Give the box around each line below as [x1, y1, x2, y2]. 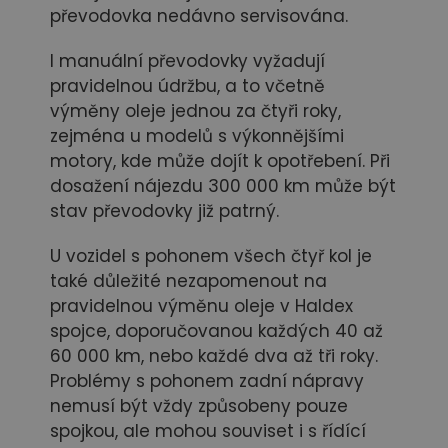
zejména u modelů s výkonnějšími [50, 124, 344, 149]
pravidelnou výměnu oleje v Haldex [50, 294, 353, 319]
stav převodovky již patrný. [50, 199, 279, 224]
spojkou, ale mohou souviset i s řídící [50, 419, 366, 444]
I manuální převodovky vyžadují [50, 49, 325, 74]
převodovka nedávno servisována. [50, 4, 348, 29]
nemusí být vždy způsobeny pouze [50, 394, 348, 419]
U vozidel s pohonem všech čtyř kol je [50, 244, 372, 269]
